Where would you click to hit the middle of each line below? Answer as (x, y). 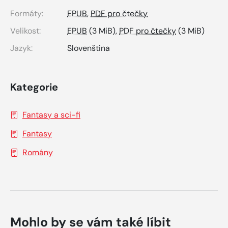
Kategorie (34, 87)
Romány (38, 153)
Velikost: (25, 31)
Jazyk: (21, 48)
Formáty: (27, 14)
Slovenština (89, 48)
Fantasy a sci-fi (51, 115)
